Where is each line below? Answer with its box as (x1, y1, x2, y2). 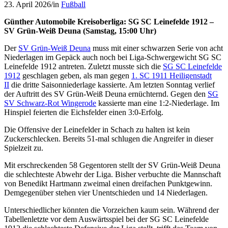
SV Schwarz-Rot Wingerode (4, 99, 96, 108)
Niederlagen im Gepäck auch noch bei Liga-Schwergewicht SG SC (4, 53, 221, 62)
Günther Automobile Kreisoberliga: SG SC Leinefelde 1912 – (4, 17, 214, 26)
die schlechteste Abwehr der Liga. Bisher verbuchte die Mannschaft (4, 170, 221, 179)
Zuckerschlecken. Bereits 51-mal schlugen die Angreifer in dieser (4, 134, 213, 144)
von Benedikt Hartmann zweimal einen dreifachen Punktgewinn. (4, 179, 212, 188)
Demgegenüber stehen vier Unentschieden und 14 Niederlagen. (4, 188, 208, 197)
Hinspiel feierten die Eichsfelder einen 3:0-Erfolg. (4, 108, 163, 117)
